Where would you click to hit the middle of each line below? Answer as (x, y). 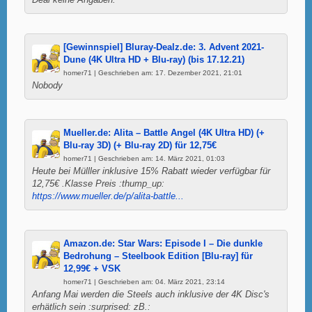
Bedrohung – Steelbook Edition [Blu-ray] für (158, 256)
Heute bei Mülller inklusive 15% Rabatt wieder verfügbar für (151, 171)
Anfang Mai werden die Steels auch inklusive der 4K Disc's (151, 294)
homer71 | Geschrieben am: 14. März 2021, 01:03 (144, 158)
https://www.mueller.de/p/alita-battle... (108, 196)
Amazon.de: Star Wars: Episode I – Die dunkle (163, 243)
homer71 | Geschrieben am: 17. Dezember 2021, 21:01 (153, 72)
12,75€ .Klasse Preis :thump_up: (98, 184)
